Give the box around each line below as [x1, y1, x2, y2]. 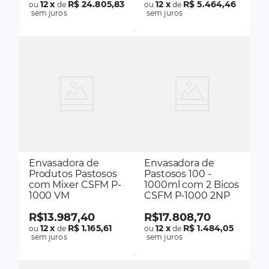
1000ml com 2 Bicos [144, 178, 240, 190]
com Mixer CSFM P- [28, 178, 122, 190]
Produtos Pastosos [28, 168, 118, 180]
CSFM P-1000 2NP [144, 189, 230, 201]
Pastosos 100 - [144, 168, 211, 180]
